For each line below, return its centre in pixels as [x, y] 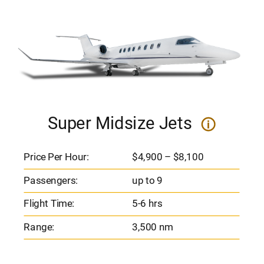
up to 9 [146, 181]
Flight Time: [49, 204]
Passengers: [51, 181]
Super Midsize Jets [122, 123]
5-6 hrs [146, 204]
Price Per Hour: [57, 157]
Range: [39, 227]
